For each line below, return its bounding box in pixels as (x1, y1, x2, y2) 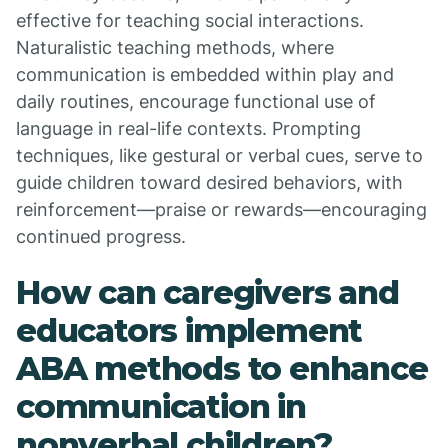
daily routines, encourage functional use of (16, 91, 376, 112)
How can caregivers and (16, 273, 399, 312)
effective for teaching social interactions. (16, 10, 364, 31)
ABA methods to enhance (16, 349, 428, 388)
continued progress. (16, 226, 186, 247)
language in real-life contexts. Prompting (16, 118, 361, 139)
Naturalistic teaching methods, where (16, 37, 334, 58)
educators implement (16, 311, 363, 350)
